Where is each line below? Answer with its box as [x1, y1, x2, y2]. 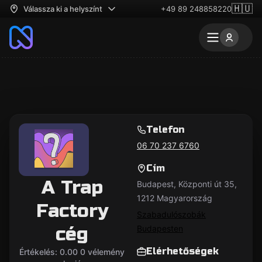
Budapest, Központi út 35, [137, 179, 237, 189]
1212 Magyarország [137, 193, 212, 203]
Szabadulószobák [137, 209, 206, 219]
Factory [36, 199, 108, 222]
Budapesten [137, 223, 183, 233]
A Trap [41, 176, 103, 199]
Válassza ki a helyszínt [23, 4, 102, 13]
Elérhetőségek [146, 246, 219, 257]
